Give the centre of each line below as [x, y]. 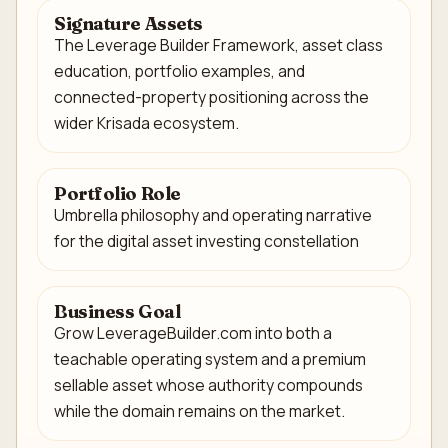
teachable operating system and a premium [210, 359]
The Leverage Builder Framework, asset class [218, 45]
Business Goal [117, 312]
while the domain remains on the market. [199, 411]
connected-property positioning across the [211, 97]
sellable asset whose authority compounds [208, 385]
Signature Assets [128, 24]
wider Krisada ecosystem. [146, 123]
